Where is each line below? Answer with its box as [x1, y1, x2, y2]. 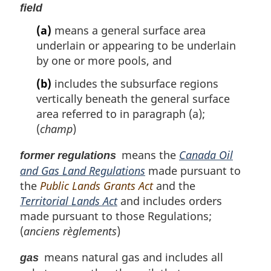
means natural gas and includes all [39, 250, 223, 265]
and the [153, 178, 195, 194]
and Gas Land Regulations [20, 163, 145, 178]
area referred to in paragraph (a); [36, 106, 211, 122]
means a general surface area [51, 23, 206, 38]
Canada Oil [179, 148, 233, 163]
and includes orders [117, 194, 222, 209]
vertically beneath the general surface [36, 91, 230, 106]
